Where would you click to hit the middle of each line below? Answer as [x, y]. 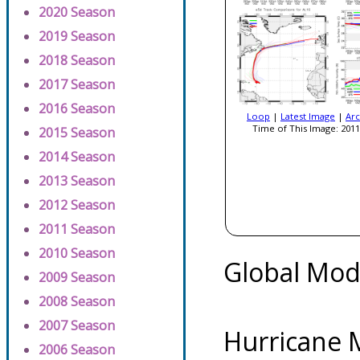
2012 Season [77, 205]
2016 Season [77, 108]
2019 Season [77, 36]
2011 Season [77, 229]
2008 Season [77, 301]
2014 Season [77, 157]
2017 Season [77, 84]
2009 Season [77, 277]
